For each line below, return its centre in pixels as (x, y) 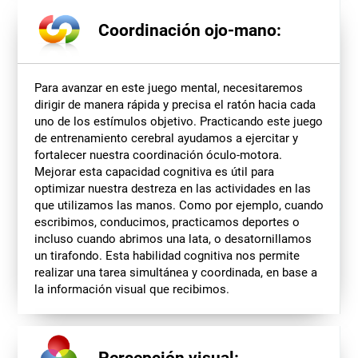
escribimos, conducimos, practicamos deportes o (167, 222)
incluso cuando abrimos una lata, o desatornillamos (173, 239)
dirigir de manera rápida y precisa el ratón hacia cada (175, 104)
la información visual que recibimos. (131, 289)
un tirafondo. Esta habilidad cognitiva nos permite (167, 255)
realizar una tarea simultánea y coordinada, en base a (175, 272)
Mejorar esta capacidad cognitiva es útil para (154, 171)
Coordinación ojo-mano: (189, 31)
